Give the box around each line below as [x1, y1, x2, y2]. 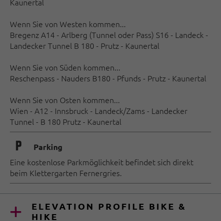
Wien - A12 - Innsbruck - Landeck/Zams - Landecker [10, 105, 187, 116]
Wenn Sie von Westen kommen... [10, 18, 126, 29]
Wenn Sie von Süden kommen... [10, 62, 120, 73]
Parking [34, 141, 63, 152]
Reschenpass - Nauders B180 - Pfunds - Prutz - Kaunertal [10, 73, 206, 83]
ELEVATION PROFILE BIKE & [32, 200, 186, 212]
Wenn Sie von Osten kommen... [10, 94, 120, 105]
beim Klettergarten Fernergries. [10, 167, 122, 178]
